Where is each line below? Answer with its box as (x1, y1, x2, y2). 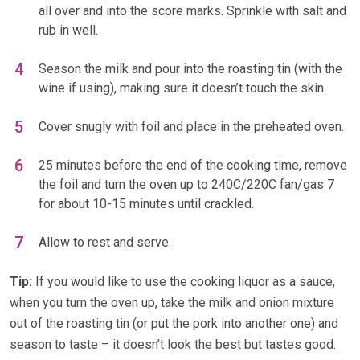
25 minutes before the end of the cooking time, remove (39, 157, 347, 174)
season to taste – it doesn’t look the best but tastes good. (10, 337, 336, 353)
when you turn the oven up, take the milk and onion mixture (10, 295, 334, 311)
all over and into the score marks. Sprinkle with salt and (39, 3, 346, 19)
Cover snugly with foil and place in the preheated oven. (39, 119, 344, 135)
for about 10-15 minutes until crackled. (39, 196, 254, 212)
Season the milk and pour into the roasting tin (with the (39, 61, 342, 77)
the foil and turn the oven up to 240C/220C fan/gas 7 (39, 177, 334, 193)
